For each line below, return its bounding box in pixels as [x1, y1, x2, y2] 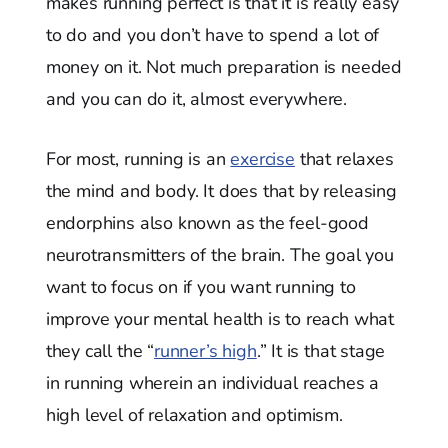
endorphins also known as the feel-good [45, 211, 369, 236]
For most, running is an [45, 147, 231, 172]
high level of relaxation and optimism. [45, 403, 343, 428]
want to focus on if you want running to [45, 275, 356, 300]
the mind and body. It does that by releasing [45, 179, 397, 204]
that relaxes [294, 147, 394, 172]
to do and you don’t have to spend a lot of [45, 23, 380, 48]
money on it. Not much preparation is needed [45, 55, 402, 80]
